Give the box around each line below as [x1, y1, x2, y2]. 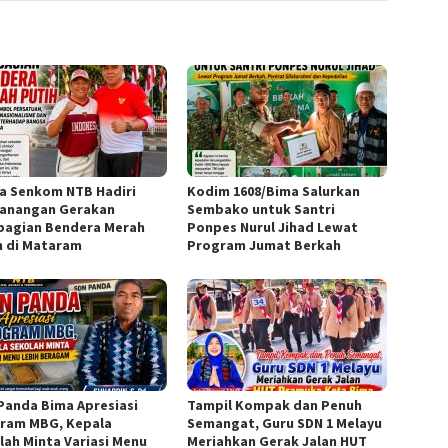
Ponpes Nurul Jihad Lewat [187, 218, 359, 237]
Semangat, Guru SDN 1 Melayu [187, 414, 383, 433]
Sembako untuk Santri [187, 200, 336, 219]
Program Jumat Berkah [187, 236, 342, 255]
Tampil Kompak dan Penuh [187, 396, 363, 415]
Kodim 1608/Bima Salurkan [187, 182, 361, 201]
